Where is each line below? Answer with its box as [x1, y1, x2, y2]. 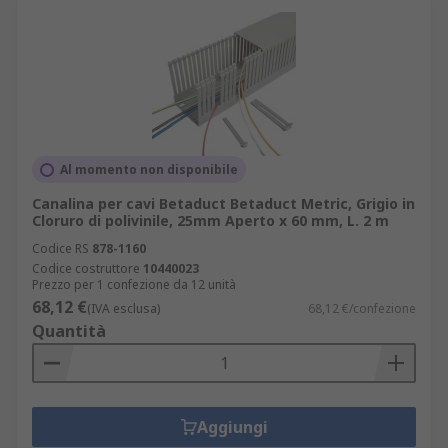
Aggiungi [196, 416, 268, 438]
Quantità [32, 320, 106, 342]
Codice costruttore [32, 260, 140, 277]
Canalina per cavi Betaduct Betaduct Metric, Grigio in [32, 194, 415, 213]
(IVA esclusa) [87, 300, 160, 317]
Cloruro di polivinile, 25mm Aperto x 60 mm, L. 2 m [32, 211, 389, 230]
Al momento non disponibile [60, 161, 238, 178]
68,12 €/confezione [308, 300, 416, 317]
